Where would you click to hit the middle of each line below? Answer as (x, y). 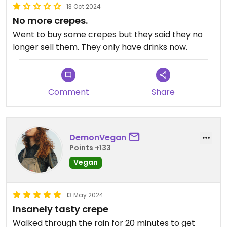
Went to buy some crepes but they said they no (108, 35)
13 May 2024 (85, 195)
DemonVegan (98, 137)
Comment (68, 92)
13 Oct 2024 (84, 6)
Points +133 (90, 148)
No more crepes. (50, 21)
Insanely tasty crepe (61, 209)
